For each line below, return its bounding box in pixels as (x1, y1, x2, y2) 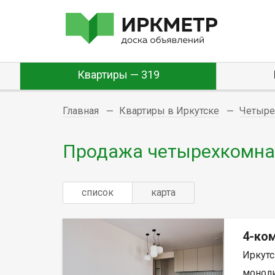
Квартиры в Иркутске (119, 105, 219, 117)
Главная (63, 105, 99, 117)
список (82, 186, 114, 198)
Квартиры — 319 (77, 68, 160, 81)
